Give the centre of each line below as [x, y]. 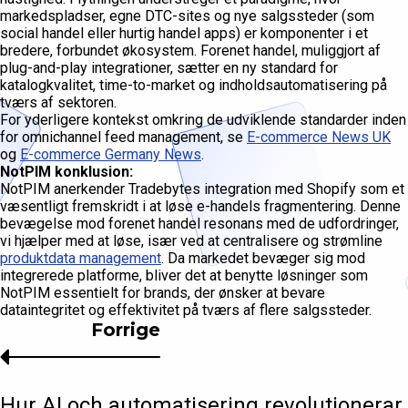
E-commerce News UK [319, 138]
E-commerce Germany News [111, 155]
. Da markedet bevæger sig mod [263, 259]
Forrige [126, 330]
